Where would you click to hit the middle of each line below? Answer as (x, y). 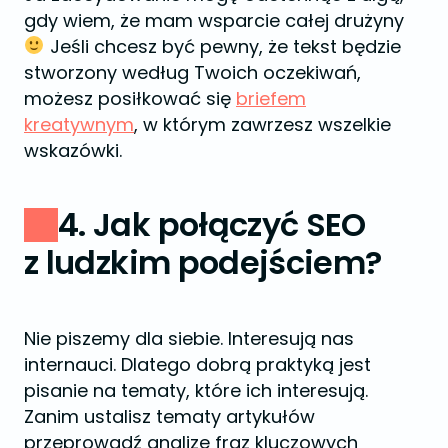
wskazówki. (73, 150)
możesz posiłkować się (130, 98)
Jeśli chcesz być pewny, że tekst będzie (222, 46)
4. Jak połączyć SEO (212, 224)
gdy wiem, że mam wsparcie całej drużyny (214, 20)
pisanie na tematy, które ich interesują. (196, 390)
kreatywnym (79, 124)
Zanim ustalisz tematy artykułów (169, 416)
